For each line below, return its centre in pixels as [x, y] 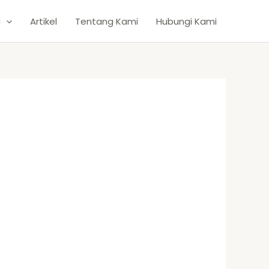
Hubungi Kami [186, 21]
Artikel [44, 21]
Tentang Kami [107, 21]
